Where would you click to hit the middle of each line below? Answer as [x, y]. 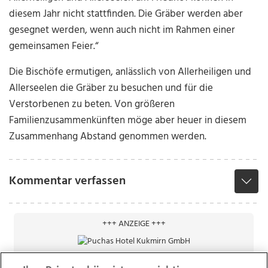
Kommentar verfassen [68, 182]
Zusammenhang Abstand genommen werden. [108, 137]
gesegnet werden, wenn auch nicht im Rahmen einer [122, 31]
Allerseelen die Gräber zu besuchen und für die [111, 89]
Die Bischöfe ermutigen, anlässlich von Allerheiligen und [130, 72]
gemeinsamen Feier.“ [54, 47]
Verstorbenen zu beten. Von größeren [92, 105]
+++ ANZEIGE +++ [134, 224]
